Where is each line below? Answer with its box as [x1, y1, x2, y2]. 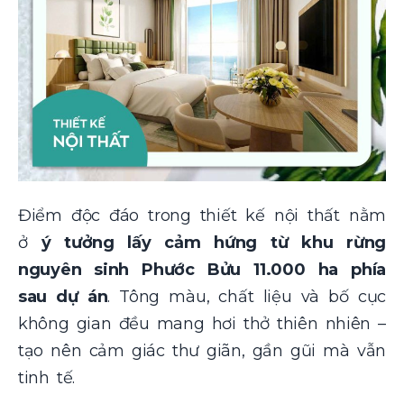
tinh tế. [18, 367, 76, 388]
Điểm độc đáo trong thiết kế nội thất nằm [18, 205, 386, 225]
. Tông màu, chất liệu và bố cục [107, 286, 387, 307]
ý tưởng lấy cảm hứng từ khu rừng [41, 232, 386, 252]
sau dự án [18, 286, 108, 307]
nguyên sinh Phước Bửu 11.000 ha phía [18, 259, 386, 280]
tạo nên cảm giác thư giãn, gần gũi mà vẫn [18, 340, 386, 361]
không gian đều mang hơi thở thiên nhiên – [18, 313, 386, 334]
